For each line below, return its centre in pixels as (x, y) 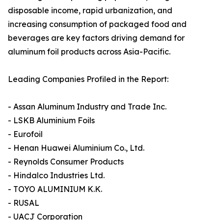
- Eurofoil (25, 134)
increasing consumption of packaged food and (97, 24)
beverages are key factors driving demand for (96, 38)
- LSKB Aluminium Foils (51, 121)
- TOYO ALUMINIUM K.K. (55, 189)
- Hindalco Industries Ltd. (56, 176)
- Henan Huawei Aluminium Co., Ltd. (76, 148)
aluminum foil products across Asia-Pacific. (89, 52)
